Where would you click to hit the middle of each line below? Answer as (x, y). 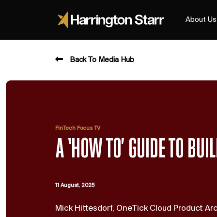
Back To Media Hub (102, 60)
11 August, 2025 (75, 186)
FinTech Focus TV (78, 128)
